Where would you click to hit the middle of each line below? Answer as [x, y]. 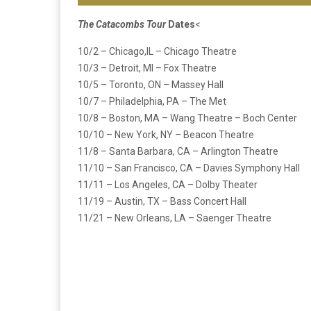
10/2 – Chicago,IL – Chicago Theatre [157, 52]
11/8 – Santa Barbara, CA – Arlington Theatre [178, 152]
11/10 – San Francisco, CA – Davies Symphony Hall [189, 168]
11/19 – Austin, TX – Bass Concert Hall [162, 202]
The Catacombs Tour [123, 25]
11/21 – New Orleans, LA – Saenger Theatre [175, 218]
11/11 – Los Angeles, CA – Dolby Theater [168, 185]
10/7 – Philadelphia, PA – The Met [152, 102]
